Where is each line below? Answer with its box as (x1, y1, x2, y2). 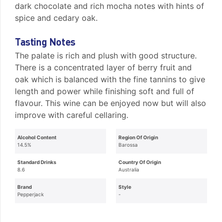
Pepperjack (17, 191, 44, 197)
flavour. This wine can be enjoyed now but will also (15, 98, 207, 108)
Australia (118, 166, 139, 172)
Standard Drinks (17, 159, 57, 165)
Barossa (118, 142, 138, 148)
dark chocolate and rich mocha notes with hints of (15, 1, 205, 11)
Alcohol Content (17, 134, 57, 140)
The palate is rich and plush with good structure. (15, 51, 197, 60)
